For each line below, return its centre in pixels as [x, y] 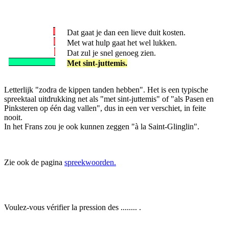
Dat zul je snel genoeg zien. [111, 53]
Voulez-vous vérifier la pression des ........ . [74, 207]
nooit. [13, 117]
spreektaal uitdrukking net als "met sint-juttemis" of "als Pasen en [109, 99]
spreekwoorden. [90, 162]
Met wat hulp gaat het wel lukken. [122, 43]
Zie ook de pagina [34, 162]
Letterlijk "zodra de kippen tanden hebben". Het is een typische [106, 90]
